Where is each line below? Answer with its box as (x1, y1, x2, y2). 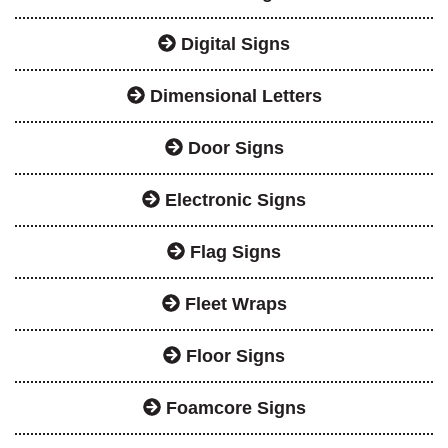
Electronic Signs (160, 189, 306, 210)
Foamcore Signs (160, 397, 306, 418)
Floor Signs (181, 345, 285, 366)
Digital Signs (176, 33, 290, 54)
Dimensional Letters (144, 85, 322, 106)
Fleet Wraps (179, 293, 287, 314)
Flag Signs (185, 241, 281, 262)
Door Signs (182, 137, 284, 158)
